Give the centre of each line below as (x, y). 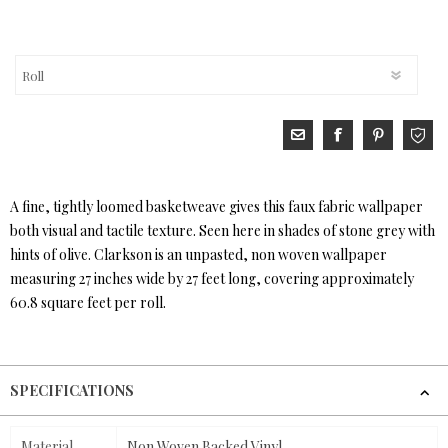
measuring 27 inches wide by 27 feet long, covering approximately (212, 279)
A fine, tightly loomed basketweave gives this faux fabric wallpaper (216, 207)
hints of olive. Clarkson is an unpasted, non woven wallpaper (198, 255)
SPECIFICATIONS (72, 391)
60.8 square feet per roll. (88, 303)
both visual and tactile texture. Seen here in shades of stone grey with (222, 231)
